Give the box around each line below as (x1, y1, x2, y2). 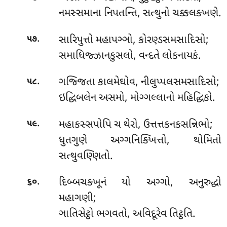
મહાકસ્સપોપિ (58, 118, 114, 132)
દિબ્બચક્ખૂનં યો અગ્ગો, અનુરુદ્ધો (58, 176, 221, 191)
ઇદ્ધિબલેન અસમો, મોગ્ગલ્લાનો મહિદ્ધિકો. (58, 91, 215, 106)
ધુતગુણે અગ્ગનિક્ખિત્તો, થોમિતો (58, 133, 221, 148)
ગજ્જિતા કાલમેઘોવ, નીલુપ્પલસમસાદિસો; (58, 75, 219, 90)
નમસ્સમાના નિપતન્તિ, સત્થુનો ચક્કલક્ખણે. (58, 7, 221, 21)
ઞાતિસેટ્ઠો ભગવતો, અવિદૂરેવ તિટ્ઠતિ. (58, 207, 196, 222)
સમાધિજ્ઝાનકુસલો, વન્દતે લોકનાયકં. (58, 49, 201, 63)
